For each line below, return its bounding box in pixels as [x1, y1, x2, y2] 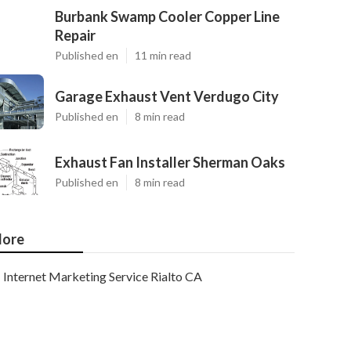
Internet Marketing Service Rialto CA [3, 269, 202, 284]
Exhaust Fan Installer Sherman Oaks [55, 154, 285, 171]
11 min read [135, 49, 191, 62]
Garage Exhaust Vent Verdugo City [55, 88, 279, 105]
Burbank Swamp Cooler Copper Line [55, 8, 280, 25]
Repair [55, 27, 96, 44]
